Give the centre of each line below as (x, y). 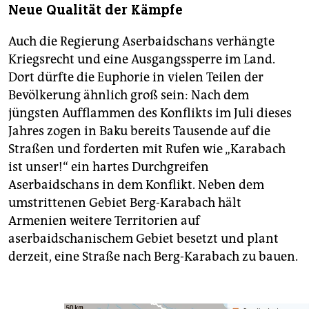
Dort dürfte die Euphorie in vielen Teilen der (136, 78)
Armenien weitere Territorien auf (104, 221)
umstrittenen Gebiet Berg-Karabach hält (125, 203)
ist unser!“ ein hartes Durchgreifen (109, 167)
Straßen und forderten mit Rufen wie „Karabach (147, 149)
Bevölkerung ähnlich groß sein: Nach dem (129, 96)
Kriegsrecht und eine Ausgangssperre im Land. (142, 60)
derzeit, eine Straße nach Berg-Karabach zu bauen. (153, 257)
